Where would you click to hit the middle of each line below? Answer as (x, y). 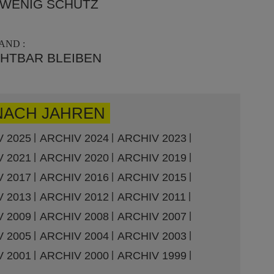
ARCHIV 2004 (74, 236)
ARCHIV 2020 (74, 157)
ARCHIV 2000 (74, 255)
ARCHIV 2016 (74, 177)
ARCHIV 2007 (152, 216)
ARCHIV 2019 (152, 157)
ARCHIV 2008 (74, 216)
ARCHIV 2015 (152, 177)
